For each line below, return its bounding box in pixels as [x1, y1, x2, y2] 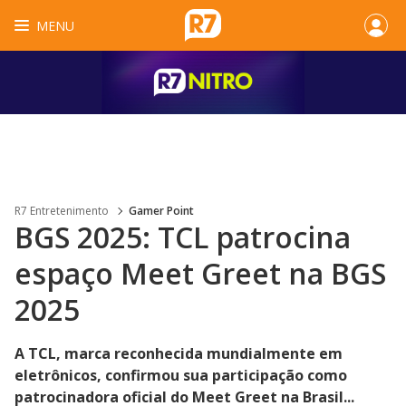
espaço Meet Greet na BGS [14, 254, 386, 293]
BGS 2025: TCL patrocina [14, 217, 351, 256]
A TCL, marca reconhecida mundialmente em [14, 343, 343, 363]
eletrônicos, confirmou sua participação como [14, 365, 347, 385]
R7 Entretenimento [14, 203, 109, 218]
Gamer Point [129, 203, 194, 218]
